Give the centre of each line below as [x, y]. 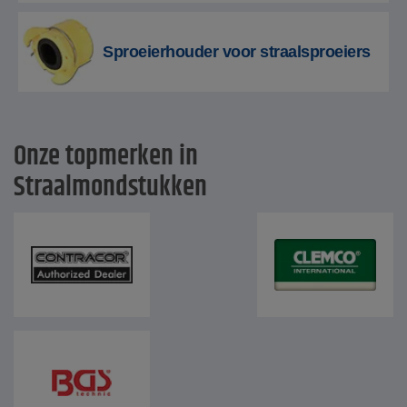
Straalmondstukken [110, 188]
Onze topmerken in [106, 157]
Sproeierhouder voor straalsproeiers [237, 52]
